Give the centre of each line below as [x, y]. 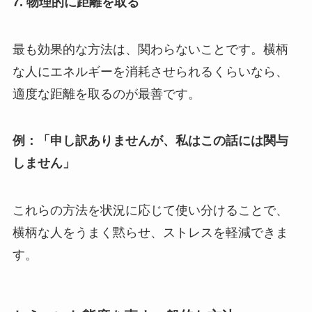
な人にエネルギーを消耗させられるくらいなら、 [150, 71]
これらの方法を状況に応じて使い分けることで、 [150, 211]
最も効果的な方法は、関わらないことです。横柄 [150, 49]
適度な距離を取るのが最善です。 [106, 94]
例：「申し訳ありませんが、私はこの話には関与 [150, 141]
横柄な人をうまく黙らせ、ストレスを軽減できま [150, 233]
